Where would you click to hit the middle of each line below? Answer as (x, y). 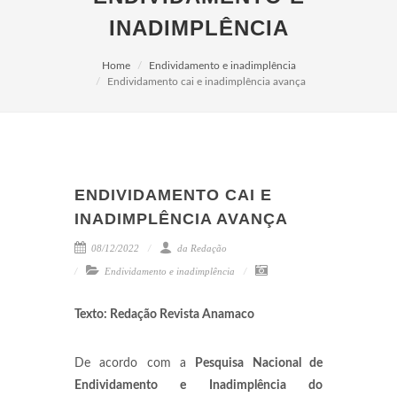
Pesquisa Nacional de (259, 363)
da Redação (201, 248)
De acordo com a (135, 363)
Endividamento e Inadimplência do (198, 385)
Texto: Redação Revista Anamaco (164, 315)
